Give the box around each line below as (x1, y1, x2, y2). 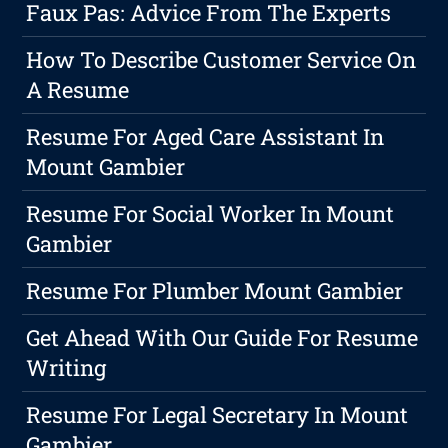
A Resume (26, 75, 130, 105)
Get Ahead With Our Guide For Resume (26, 323, 419, 353)
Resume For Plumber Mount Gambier (26, 276, 404, 306)
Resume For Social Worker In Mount (26, 199, 395, 229)
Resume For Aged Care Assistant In (26, 122, 385, 152)
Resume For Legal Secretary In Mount (26, 400, 409, 430)
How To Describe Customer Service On (26, 45, 417, 75)
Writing (26, 353, 107, 383)
